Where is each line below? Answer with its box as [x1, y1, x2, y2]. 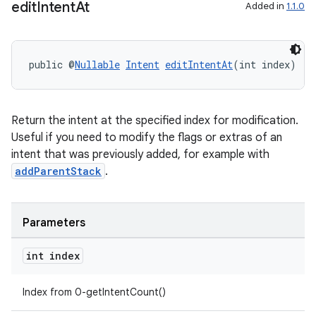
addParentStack [15, 164, 102, 178]
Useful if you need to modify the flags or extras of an [11, 130, 282, 145]
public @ [29, 58, 75, 71]
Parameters [23, 216, 85, 230]
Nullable [75, 58, 120, 71]
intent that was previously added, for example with [11, 147, 269, 162]
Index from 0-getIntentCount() [23, 286, 166, 298]
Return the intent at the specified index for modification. [11, 114, 298, 128]
